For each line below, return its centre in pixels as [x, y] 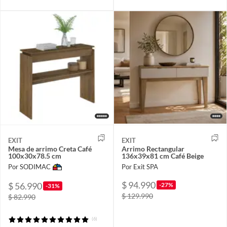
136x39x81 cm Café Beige [163, 156]
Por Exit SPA [140, 167]
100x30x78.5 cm [35, 156]
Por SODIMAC [29, 167]
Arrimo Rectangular [153, 149]
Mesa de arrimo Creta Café [50, 149]
